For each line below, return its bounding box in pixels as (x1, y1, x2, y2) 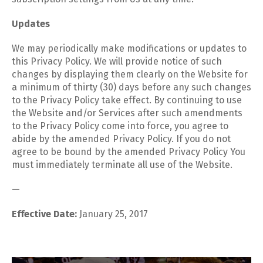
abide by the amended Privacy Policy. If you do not (12, 133, 231, 144)
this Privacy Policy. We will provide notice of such (12, 56, 222, 67)
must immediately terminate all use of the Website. (12, 159, 232, 170)
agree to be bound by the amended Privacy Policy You (12, 146, 245, 157)
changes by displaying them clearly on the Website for (12, 69, 248, 80)
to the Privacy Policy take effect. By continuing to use (12, 95, 242, 106)
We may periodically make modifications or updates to (12, 43, 247, 54)
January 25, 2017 (77, 208, 148, 220)
